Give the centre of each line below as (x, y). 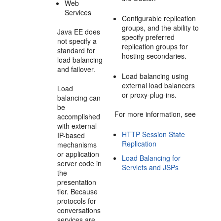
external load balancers (159, 85)
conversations (79, 210)
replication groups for (155, 46)
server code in (80, 163)
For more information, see (155, 114)
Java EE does (79, 32)
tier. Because (78, 191)
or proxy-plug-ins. (149, 95)
